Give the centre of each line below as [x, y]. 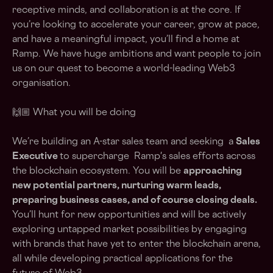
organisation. [41, 84]
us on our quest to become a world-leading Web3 [124, 69]
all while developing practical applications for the [122, 259]
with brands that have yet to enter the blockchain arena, [136, 245]
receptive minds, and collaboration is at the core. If [126, 11]
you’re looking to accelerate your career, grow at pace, [136, 25]
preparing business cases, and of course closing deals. [135, 201]
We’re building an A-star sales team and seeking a [124, 142]
